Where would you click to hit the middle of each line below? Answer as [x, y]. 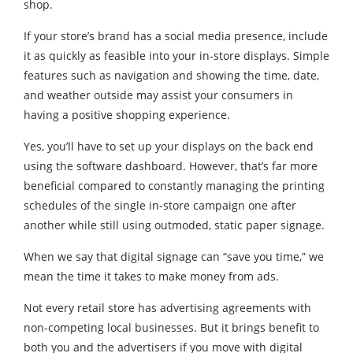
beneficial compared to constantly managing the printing [174, 186]
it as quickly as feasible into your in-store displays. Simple [176, 56]
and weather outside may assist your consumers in [158, 95]
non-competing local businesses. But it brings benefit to [171, 327]
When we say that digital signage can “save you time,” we [174, 256]
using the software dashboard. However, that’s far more [171, 166]
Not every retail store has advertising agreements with [167, 308]
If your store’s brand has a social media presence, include [176, 36]
